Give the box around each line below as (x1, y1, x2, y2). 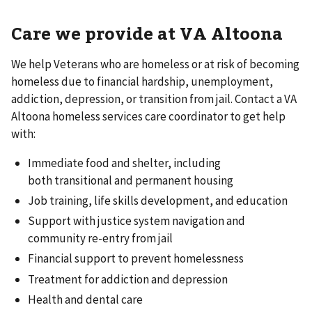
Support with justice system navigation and (28, 213, 245, 229)
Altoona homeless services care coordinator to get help (11, 108, 286, 124)
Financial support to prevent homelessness (28, 251, 244, 267)
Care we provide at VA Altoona (11, 21, 283, 44)
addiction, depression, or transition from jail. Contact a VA (11, 91, 297, 107)
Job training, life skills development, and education (28, 192, 288, 208)
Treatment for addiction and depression (28, 271, 228, 287)
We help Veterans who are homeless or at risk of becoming (11, 56, 299, 72)
